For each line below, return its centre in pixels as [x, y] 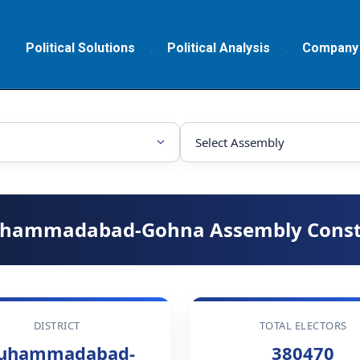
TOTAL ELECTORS [303, 325]
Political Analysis [219, 48]
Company [330, 48]
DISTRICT [57, 325]
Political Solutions [80, 48]
